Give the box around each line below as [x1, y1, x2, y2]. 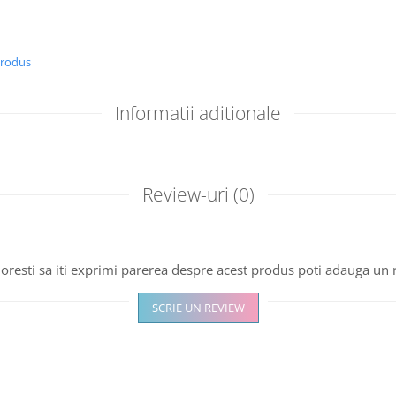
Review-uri [141, 182, 233, 207]
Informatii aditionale [115, 101, 281, 126]
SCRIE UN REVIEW [151, 300, 245, 316]
